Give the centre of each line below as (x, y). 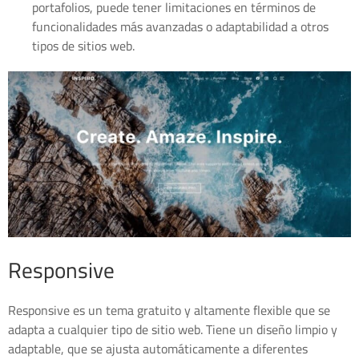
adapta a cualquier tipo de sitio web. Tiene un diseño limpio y (173, 329)
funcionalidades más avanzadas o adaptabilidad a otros (180, 26)
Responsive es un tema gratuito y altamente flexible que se (169, 310)
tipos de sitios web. (83, 45)
